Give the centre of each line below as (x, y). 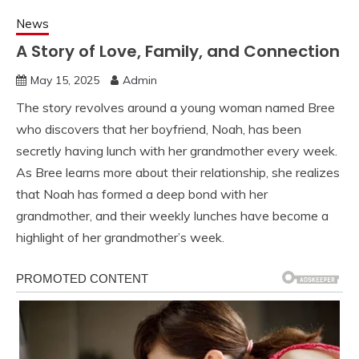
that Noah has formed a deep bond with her (142, 194)
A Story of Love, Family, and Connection (178, 51)
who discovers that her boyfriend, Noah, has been (159, 129)
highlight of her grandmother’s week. (120, 237)
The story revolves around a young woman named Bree (175, 107)
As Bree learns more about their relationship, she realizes (178, 172)
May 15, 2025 (65, 80)
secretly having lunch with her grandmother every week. (177, 151)
